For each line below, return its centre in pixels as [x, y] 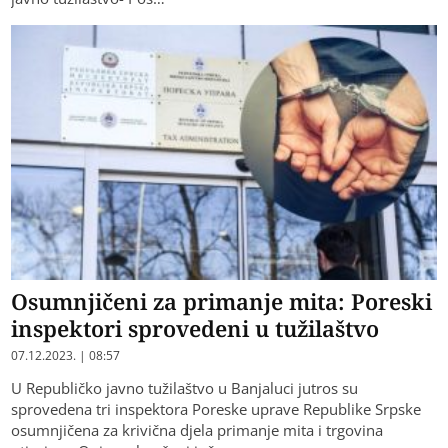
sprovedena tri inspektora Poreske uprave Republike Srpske [216, 409]
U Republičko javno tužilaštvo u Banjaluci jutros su [185, 388]
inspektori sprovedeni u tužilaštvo [195, 328]
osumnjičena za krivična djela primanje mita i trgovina [197, 430]
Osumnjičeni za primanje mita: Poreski [222, 301]
